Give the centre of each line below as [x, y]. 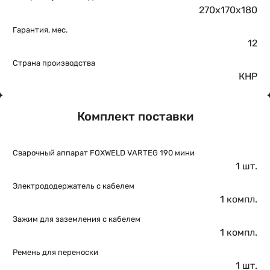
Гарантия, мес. [40, 30]
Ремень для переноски [55, 252]
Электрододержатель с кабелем [74, 186]
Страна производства [54, 63]
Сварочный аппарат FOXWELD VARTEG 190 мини [104, 153]
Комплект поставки [135, 116]
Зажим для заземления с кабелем [77, 219]
